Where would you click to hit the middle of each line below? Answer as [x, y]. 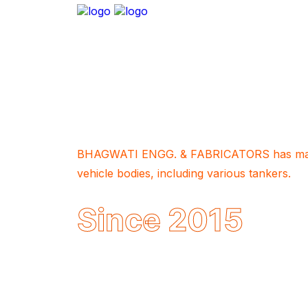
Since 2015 [160, 219]
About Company [141, 123]
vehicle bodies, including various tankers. [184, 173]
